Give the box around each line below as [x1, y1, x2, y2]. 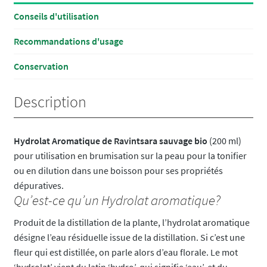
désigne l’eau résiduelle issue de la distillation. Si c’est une [13, 231, 245, 243]
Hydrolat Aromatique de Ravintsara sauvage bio [13, 134, 207, 147]
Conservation [13, 60, 69, 73]
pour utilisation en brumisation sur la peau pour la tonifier [13, 149, 247, 162]
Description [13, 92, 86, 111]
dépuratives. [13, 179, 64, 191]
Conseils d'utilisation [13, 10, 99, 23]
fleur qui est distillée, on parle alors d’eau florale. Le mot [13, 246, 238, 258]
